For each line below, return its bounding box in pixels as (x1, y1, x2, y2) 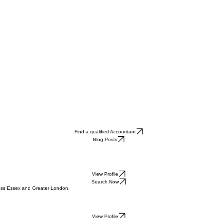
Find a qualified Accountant (74, 137, 136, 143)
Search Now (91, 187, 119, 193)
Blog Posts (93, 145, 117, 151)
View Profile (92, 180, 118, 185)
